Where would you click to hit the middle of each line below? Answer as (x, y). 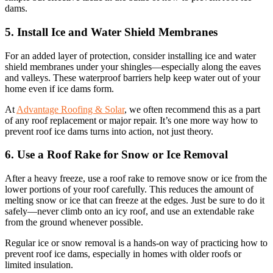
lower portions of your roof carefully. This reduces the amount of (129, 190)
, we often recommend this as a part (192, 109)
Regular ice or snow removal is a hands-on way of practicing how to (136, 243)
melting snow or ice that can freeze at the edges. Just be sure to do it (135, 200)
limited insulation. (39, 265)
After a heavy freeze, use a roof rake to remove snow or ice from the (136, 179)
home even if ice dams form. (59, 88)
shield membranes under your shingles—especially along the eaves (133, 66)
